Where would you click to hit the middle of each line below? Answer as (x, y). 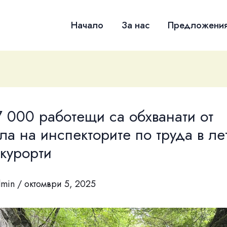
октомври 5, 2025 (60, 184)
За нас (136, 25)
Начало (87, 25)
